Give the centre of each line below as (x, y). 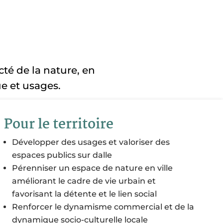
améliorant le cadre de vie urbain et (84, 181)
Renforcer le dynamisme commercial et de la (103, 207)
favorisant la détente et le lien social (85, 194)
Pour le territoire (59, 125)
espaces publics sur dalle (63, 155)
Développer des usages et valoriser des (91, 142)
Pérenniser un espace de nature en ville (93, 168)
